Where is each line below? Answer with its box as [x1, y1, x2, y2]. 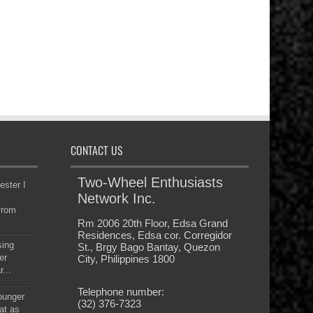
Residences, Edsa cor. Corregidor [77, 229, 232, 241]
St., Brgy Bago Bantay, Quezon [77, 241, 220, 253]
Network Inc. [77, 191, 156, 206]
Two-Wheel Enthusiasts [77, 175, 223, 190]
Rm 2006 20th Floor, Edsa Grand [77, 217, 228, 229]
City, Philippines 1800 [77, 253, 175, 265]
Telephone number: [77, 286, 164, 298]
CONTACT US [70, 142, 123, 159]
